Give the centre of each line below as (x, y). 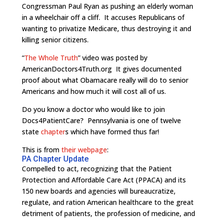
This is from (41, 150)
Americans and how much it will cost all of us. (94, 91)
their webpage (84, 150)
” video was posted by (112, 58)
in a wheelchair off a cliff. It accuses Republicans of (103, 17)
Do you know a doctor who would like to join (93, 109)
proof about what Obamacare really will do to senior (105, 80)
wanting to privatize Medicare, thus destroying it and (106, 28)
